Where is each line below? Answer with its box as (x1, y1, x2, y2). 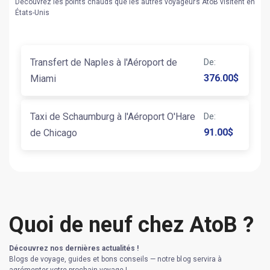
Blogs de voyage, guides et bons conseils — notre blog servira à (9, 254, 222, 263)
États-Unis (15, 8, 50, 17)
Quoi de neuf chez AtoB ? (9, 212, 254, 237)
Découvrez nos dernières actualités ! (9, 243, 139, 253)
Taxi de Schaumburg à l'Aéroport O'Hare (30, 110, 195, 122)
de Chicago (30, 127, 77, 139)
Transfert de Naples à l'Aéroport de (30, 56, 177, 68)
